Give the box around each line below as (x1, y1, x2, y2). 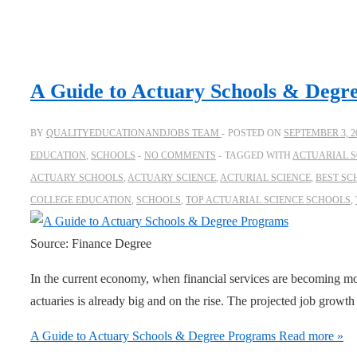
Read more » (276, 329, 343, 343)
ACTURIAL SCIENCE (220, 172, 311, 184)
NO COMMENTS (144, 150, 216, 162)
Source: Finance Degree (30, 237, 151, 251)
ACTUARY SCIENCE (127, 172, 216, 184)
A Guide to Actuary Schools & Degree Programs (30, 329, 276, 343)
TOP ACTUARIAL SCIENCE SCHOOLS (186, 194, 351, 206)
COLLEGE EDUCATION (30, 194, 131, 206)
